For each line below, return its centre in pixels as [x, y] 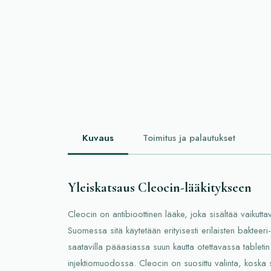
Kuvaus [98, 138]
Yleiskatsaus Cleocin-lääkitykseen [160, 187]
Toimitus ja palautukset [189, 138]
